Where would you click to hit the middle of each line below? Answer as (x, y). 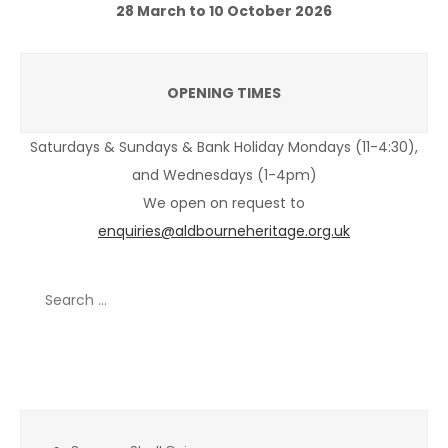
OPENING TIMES (224, 93)
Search (43, 288)
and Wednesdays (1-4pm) (224, 175)
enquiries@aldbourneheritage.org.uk (224, 231)
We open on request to (224, 203)
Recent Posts (78, 366)
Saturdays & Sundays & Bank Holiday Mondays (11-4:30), (224, 147)
